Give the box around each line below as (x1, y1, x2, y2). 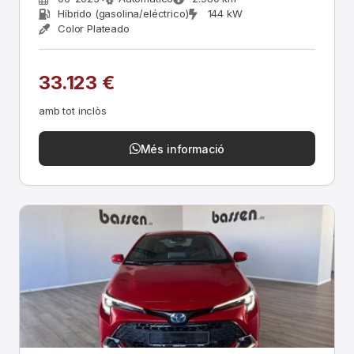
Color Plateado (58, 22, 130, 35)
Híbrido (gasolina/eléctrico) (58, 7, 189, 20)
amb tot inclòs (39, 104, 107, 117)
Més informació (140, 141, 225, 156)
